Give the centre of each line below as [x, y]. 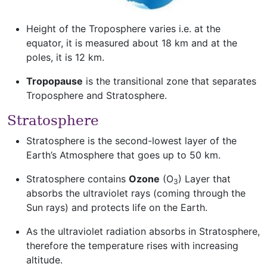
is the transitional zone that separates [170, 81]
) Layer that [204, 179]
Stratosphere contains [77, 179]
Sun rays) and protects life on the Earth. [117, 207]
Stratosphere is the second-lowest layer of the [131, 141]
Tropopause [55, 81]
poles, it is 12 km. [65, 57]
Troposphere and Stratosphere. [97, 95]
